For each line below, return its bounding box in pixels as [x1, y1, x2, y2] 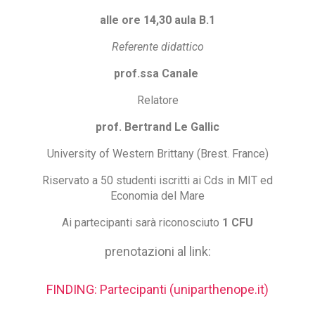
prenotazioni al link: [104, 243, 211, 259]
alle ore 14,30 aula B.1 [100, 13, 215, 27]
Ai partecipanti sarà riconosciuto [62, 215, 222, 229]
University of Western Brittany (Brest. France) [46, 146, 269, 160]
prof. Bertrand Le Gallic [96, 120, 219, 134]
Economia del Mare [110, 188, 205, 202]
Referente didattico [111, 39, 204, 53]
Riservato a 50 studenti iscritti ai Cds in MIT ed [42, 173, 273, 187]
